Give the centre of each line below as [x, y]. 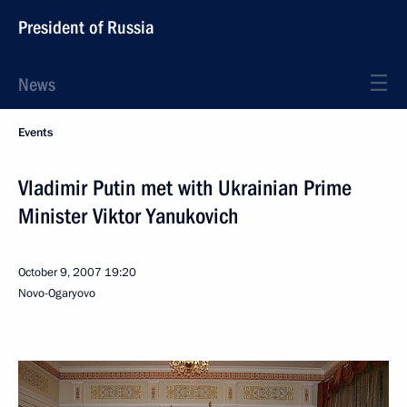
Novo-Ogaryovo [57, 293]
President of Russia [86, 27]
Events [35, 133]
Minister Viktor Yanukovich [128, 216]
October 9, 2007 [60, 273]
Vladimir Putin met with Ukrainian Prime [185, 188]
